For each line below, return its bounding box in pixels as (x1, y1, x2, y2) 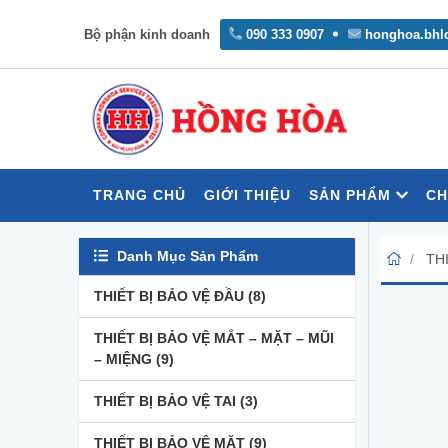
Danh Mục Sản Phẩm (113, 248, 259, 264)
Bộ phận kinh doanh (84, 26, 210, 42)
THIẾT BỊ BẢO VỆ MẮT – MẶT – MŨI (94, 330, 334, 346)
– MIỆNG (94, 351, 156, 367)
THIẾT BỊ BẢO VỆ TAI (94, 393, 240, 409)
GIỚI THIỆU (204, 187, 291, 203)
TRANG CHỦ (93, 187, 186, 203)
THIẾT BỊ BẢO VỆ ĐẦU (94, 288, 248, 304)
